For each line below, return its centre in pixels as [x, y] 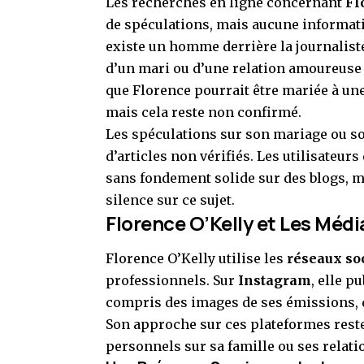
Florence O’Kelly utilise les [196, 258]
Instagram [275, 280]
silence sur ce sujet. [170, 200]
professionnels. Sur [172, 280]
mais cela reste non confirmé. [204, 113]
